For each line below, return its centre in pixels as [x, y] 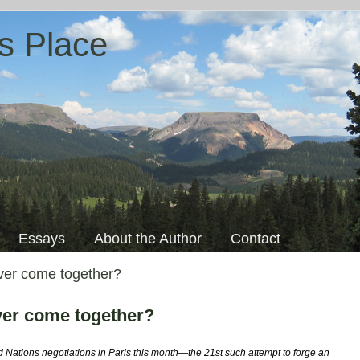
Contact [256, 239]
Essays [42, 239]
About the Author [148, 239]
